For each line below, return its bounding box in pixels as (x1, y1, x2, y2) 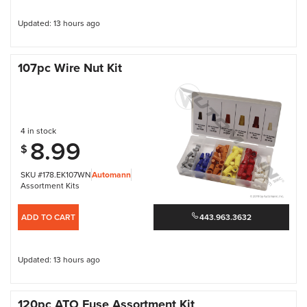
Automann (91, 169, 131, 181)
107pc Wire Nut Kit (18, 59, 122, 77)
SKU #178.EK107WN (20, 169, 91, 181)
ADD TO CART (21, 210, 75, 223)
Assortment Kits (20, 179, 79, 191)
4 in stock (20, 124, 56, 136)
